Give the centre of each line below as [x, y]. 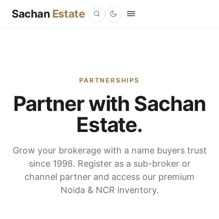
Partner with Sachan [109, 103]
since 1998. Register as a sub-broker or [109, 164]
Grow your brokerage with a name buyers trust [109, 150]
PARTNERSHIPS [109, 80]
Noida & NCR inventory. [109, 190]
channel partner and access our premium [109, 177]
